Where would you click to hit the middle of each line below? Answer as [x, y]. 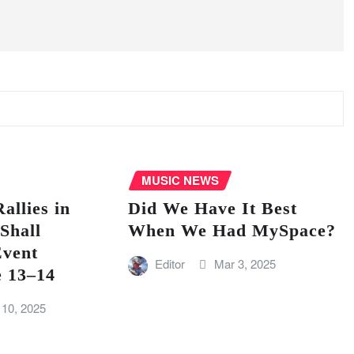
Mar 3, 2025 [245, 264]
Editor [170, 264]
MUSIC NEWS [180, 180]
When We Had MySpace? [232, 231]
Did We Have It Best [212, 209]
